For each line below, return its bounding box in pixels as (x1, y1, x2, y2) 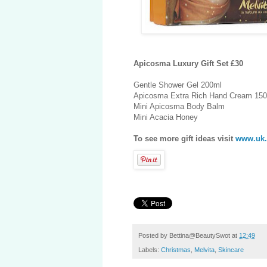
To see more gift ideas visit (133, 134, 235, 144)
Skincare (218, 246, 244, 254)
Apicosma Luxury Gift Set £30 (133, 59, 243, 69)
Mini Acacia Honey (133, 113, 198, 122)
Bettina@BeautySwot (169, 232, 230, 240)
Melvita (194, 246, 215, 254)
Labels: (138, 246, 161, 254)
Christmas (161, 246, 191, 254)
